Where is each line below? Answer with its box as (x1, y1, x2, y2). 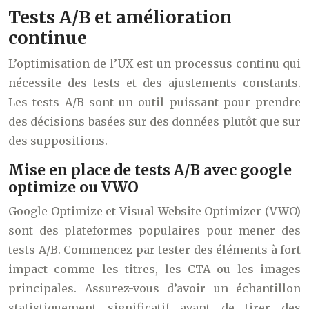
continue (8, 27, 87, 50)
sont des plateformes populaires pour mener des (8, 223, 301, 238)
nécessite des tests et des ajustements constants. (8, 76, 301, 90)
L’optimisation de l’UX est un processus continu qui (8, 57, 301, 71)
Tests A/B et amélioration (8, 6, 232, 29)
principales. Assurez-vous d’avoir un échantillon (8, 281, 301, 296)
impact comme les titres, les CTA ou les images (8, 262, 301, 277)
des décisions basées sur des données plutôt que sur (8, 114, 301, 129)
